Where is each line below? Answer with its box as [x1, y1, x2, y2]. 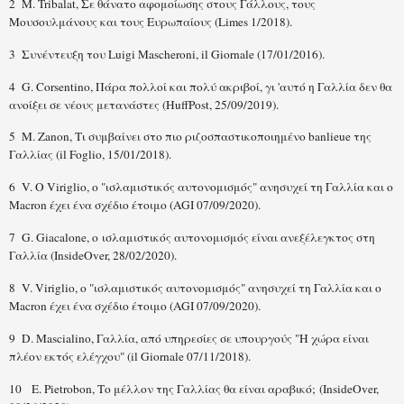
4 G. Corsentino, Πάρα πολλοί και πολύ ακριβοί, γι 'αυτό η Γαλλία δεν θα [9, 78, 392, 95]
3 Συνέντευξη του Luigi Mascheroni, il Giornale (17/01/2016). [9, 45, 325, 62]
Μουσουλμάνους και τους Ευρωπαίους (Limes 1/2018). [9, 13, 292, 30]
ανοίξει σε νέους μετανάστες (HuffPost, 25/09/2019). [9, 96, 279, 113]
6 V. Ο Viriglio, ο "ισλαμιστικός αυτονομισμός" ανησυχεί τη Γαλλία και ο [9, 179, 393, 196]
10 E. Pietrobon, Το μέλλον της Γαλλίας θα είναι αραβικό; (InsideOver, [9, 380, 379, 397]
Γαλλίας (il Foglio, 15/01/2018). [9, 146, 171, 163]
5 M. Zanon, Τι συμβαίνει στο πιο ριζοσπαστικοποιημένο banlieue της [9, 128, 372, 145]
